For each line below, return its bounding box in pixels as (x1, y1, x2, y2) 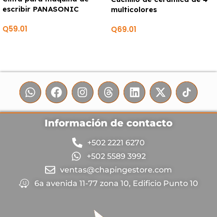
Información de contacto (45, 117, 172, 129)
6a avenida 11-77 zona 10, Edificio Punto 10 (34, 178, 198, 188)
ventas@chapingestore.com (60, 165, 172, 174)
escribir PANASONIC (2, 4, 79, 14)
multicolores (111, 4, 157, 14)
